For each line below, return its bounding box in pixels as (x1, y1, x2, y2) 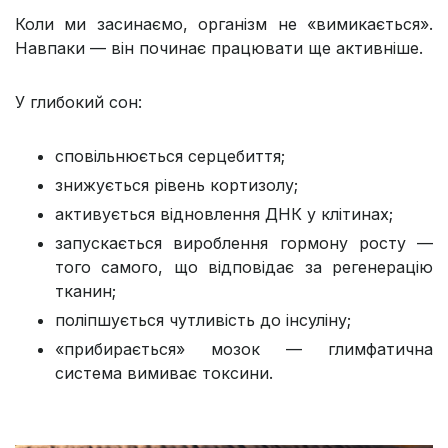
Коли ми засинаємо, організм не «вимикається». (15, 14, 433, 35)
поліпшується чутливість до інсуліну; (55, 310, 351, 331)
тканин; (55, 281, 116, 302)
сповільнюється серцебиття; (55, 146, 285, 167)
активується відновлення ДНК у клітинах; (55, 204, 393, 225)
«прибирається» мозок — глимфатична (55, 339, 433, 360)
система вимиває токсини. (55, 363, 273, 384)
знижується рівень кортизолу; (55, 175, 298, 196)
